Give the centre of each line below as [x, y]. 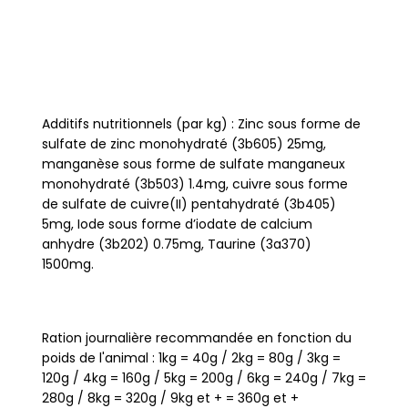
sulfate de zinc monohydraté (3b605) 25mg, [184, 143]
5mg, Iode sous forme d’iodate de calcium [177, 224]
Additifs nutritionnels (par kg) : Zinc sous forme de [201, 123]
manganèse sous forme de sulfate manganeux [193, 163]
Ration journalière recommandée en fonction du [196, 337]
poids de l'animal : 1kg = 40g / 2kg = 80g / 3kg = [191, 357]
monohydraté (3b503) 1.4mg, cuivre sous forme [194, 184]
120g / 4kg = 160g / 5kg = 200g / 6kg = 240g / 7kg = [204, 377]
